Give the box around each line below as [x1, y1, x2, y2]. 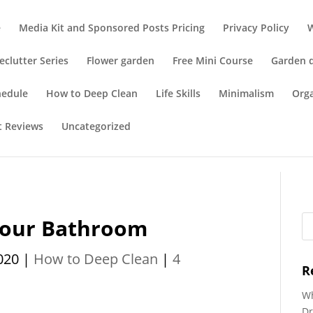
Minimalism [219, 87, 275, 100]
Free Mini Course [173, 54, 254, 67]
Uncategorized [61, 119, 131, 133]
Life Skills [156, 87, 201, 100]
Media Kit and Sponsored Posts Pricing [19, 21, 205, 34]
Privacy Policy [223, 21, 290, 34]
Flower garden [87, 54, 155, 67]
